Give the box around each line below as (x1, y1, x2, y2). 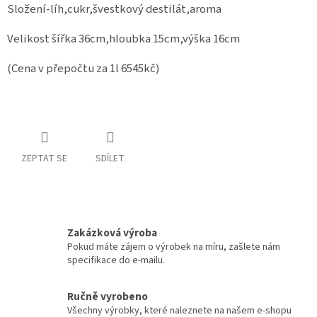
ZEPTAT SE (21, 151, 67, 166)
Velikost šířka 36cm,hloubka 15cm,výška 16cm (7, 30, 240, 47)
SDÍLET (96, 151, 125, 166)
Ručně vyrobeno (67, 288, 148, 304)
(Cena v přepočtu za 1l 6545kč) (7, 60, 160, 77)
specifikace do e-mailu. (67, 253, 165, 267)
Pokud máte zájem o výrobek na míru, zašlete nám (67, 239, 280, 254)
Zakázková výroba (67, 224, 157, 241)
